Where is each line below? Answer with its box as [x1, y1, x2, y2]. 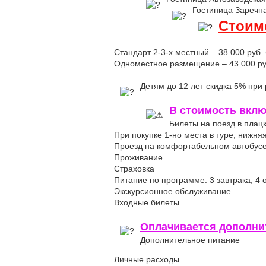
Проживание [114, 153, 163, 162]
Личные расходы [114, 255, 179, 264]
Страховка [114, 164, 154, 173]
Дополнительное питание [140, 235, 240, 245]
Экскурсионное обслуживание [114, 186, 231, 196]
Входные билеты [114, 198, 179, 207]
